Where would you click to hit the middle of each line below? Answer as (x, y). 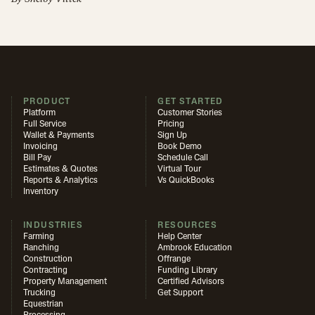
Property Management (65, 282)
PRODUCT (47, 102)
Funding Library (188, 270)
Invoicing (40, 147)
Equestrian (43, 304)
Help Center (180, 237)
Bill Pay (37, 158)
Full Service (45, 124)
